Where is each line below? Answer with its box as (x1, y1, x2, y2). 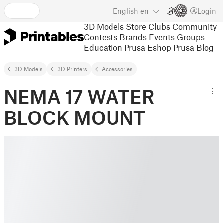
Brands (119, 31, 147, 42)
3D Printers (57, 65, 87, 72)
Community (172, 21, 217, 31)
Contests (84, 31, 117, 42)
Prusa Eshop (124, 42, 171, 52)
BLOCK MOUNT (4, 106, 145, 129)
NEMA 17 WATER (4, 85, 154, 108)
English (113, 6, 138, 15)
